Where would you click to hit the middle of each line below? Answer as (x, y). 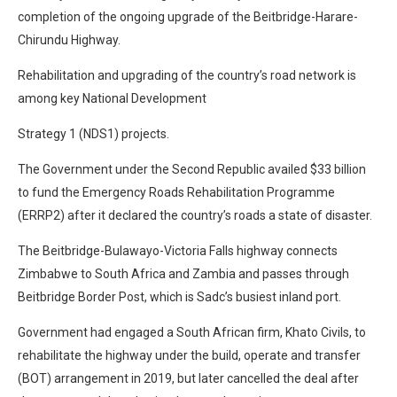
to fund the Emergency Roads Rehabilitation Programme (176, 192)
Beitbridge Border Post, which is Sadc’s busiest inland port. (179, 296)
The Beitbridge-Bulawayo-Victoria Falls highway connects (178, 250)
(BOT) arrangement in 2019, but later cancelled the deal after (188, 378)
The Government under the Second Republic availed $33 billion (192, 169)
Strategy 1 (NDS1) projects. (93, 133)
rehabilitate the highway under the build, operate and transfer (189, 355)
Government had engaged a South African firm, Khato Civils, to (192, 332)
